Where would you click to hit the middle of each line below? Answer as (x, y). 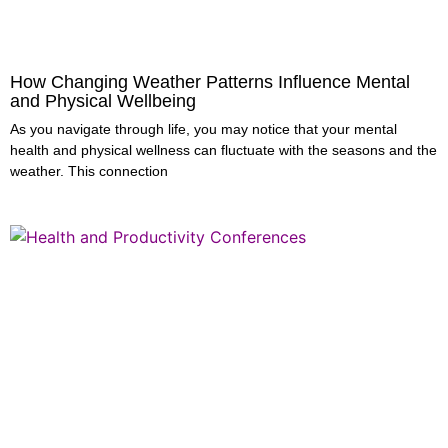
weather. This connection (89, 171)
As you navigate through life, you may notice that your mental (203, 129)
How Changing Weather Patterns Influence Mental (210, 82)
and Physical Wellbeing (103, 101)
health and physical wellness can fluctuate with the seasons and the (223, 150)
